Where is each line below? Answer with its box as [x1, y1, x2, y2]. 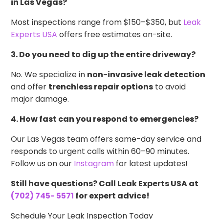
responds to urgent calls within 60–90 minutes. [11, 145, 190, 157]
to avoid [153, 81, 186, 92]
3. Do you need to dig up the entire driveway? [11, 48, 196, 60]
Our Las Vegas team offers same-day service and [11, 133, 202, 145]
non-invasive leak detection [87, 68, 206, 80]
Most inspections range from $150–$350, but [11, 16, 184, 28]
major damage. [11, 93, 69, 105]
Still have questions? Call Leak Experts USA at [11, 177, 199, 189]
